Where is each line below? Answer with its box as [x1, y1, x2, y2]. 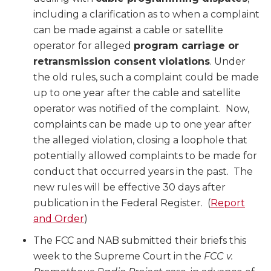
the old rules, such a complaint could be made [33, 71, 259, 83]
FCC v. [204, 250, 233, 263]
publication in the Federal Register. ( [33, 197, 211, 209]
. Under [210, 56, 246, 68]
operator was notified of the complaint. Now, [33, 103, 249, 115]
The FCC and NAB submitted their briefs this [33, 235, 246, 247]
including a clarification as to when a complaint [33, 8, 260, 21]
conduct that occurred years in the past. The [33, 166, 253, 178]
